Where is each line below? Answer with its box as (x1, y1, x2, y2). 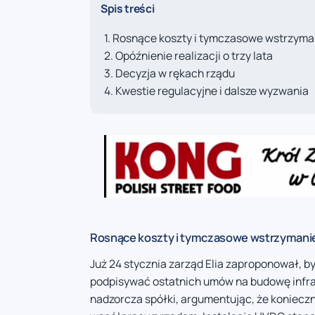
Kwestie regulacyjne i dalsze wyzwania (115, 83, 309, 99)
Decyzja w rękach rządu (115, 65, 235, 82)
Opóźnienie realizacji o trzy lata (115, 48, 273, 64)
